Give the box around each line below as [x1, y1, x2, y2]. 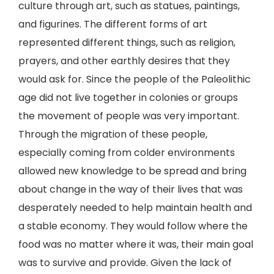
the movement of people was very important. [18, 109, 239, 123]
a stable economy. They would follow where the [18, 219, 248, 233]
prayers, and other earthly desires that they [18, 54, 230, 68]
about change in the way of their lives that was [18, 182, 243, 196]
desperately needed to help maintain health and [18, 201, 252, 215]
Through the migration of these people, [18, 127, 207, 141]
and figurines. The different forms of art [18, 17, 207, 31]
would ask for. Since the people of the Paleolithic [18, 72, 251, 86]
